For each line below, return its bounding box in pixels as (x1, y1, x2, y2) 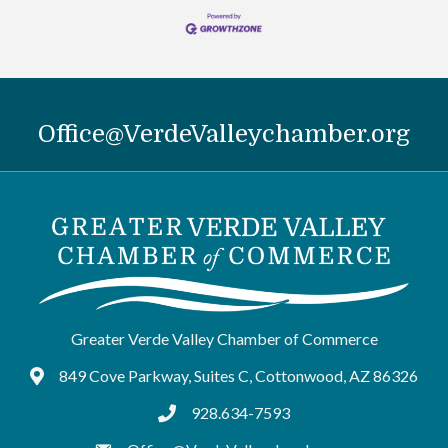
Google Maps (29, 368, 123, 388)
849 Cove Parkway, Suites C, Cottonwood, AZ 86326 (59, 366, 418, 386)
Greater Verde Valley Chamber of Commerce (70, 329, 378, 349)
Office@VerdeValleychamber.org (38, 119, 410, 148)
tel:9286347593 (157, 405, 269, 425)
